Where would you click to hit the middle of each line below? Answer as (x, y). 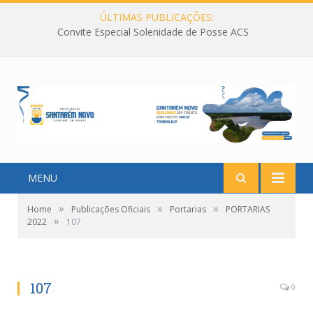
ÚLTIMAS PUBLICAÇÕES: (156, 17)
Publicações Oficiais (111, 210)
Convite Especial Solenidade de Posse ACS (153, 32)
